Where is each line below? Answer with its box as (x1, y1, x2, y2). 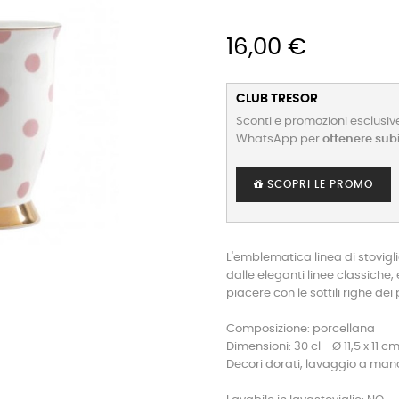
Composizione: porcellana (226, 323, 375, 335)
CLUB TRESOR (236, 93, 318, 105)
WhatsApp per (236, 134, 322, 145)
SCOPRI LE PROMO (264, 179, 373, 190)
